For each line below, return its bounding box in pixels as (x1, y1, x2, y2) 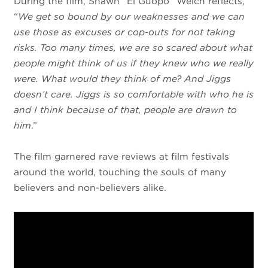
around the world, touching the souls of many (14, 166, 227, 178)
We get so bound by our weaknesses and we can (18, 10, 245, 22)
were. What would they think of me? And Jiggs (14, 72, 232, 84)
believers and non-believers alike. (14, 182, 170, 194)
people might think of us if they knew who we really (14, 57, 254, 69)
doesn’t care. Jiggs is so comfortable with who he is (14, 88, 254, 100)
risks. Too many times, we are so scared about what (14, 41, 253, 53)
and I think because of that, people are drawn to (14, 103, 237, 115)
